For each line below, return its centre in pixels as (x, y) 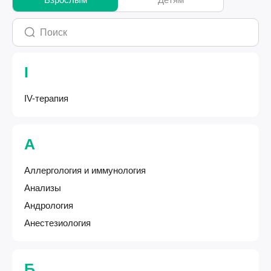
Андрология (49, 205)
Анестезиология (57, 223)
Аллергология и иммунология (85, 170)
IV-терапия (46, 98)
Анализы (43, 188)
